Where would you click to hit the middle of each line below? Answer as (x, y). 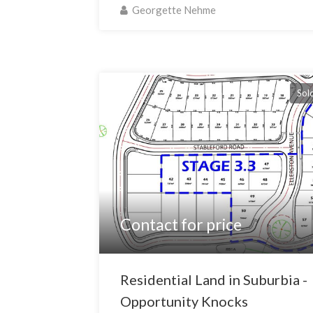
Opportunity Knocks (184, 301)
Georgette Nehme (173, 10)
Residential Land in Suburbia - (214, 280)
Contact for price (181, 225)
